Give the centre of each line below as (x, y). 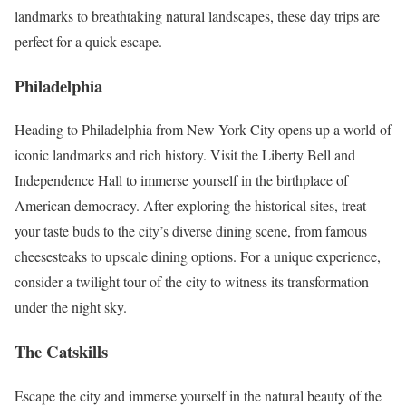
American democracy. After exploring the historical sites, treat (190, 206)
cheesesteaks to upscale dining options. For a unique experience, (198, 256)
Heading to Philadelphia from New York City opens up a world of (203, 130)
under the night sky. (71, 307)
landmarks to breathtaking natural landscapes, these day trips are (197, 15)
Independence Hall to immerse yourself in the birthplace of (181, 180)
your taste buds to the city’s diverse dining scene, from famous (191, 231)
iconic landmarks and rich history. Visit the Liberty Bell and (185, 155)
